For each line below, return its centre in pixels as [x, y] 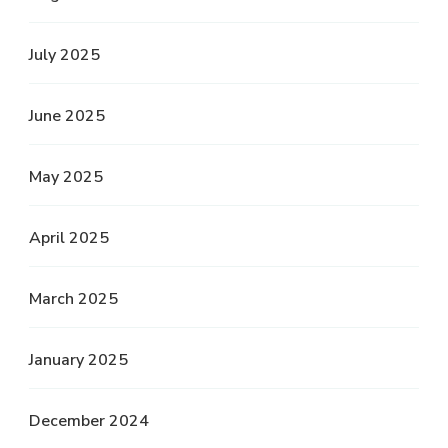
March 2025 [73, 298]
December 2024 [89, 420]
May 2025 [66, 176]
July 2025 [64, 54]
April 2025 [69, 237]
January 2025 [78, 359]
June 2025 [67, 115]
